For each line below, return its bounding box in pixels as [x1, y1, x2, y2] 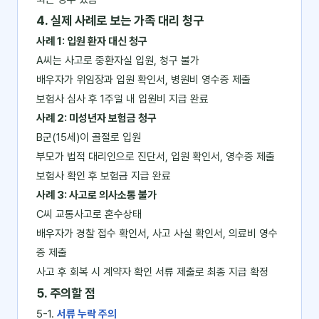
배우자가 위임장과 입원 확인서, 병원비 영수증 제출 [36, 73, 251, 86]
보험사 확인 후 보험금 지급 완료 [36, 169, 171, 182]
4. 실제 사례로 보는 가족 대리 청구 [36, 13, 204, 28]
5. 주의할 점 [36, 286, 95, 300]
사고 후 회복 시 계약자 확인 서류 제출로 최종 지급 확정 [36, 266, 268, 278]
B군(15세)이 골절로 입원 [36, 131, 141, 144]
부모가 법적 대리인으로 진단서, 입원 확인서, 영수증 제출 [36, 150, 275, 163]
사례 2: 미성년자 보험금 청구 [36, 112, 157, 125]
